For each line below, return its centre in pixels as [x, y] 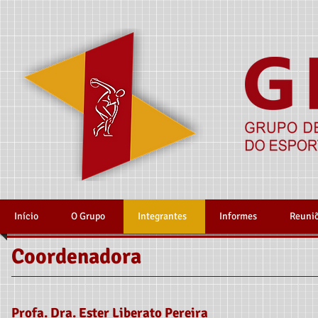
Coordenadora [76, 257]
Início [26, 216]
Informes [238, 216]
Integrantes [162, 216]
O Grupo [88, 216]
